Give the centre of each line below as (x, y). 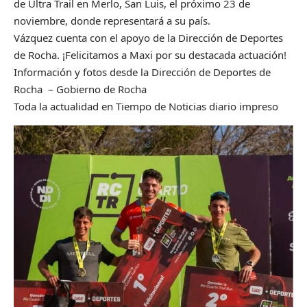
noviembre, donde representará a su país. (112, 20)
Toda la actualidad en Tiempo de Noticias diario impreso (146, 106)
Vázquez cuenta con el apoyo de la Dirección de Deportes (148, 37)
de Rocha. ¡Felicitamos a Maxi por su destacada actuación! (150, 54)
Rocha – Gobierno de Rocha (80, 89)
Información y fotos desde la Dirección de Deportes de (142, 72)
